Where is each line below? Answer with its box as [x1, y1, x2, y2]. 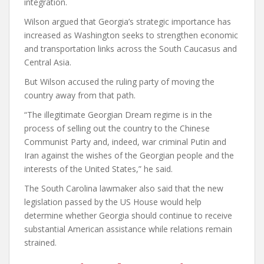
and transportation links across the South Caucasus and [24, 43, 237, 54]
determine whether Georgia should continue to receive [24, 210, 232, 221]
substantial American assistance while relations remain [24, 223, 232, 235]
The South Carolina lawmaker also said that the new [24, 183, 223, 194]
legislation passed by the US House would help [24, 196, 202, 207]
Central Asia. [24, 57, 71, 68]
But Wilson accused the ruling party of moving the [24, 76, 214, 87]
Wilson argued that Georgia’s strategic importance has [24, 16, 231, 27]
